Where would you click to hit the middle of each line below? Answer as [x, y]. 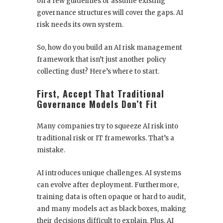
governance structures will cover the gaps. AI [110, 13]
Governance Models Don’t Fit [97, 104]
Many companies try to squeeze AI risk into [108, 126]
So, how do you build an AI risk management [110, 48]
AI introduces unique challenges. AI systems [109, 173]
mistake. [51, 150]
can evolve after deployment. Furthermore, [108, 185]
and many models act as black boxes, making [111, 209]
